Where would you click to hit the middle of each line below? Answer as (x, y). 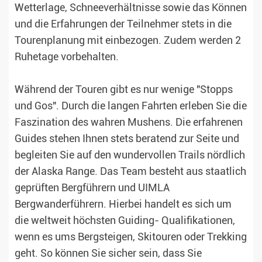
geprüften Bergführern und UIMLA (92, 188)
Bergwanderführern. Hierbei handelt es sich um (123, 204)
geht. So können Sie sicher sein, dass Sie (108, 254)
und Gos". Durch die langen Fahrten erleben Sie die (131, 106)
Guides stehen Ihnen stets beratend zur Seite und (127, 139)
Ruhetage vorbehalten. (67, 57)
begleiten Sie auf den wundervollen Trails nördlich (130, 155)
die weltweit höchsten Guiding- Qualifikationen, (125, 221)
